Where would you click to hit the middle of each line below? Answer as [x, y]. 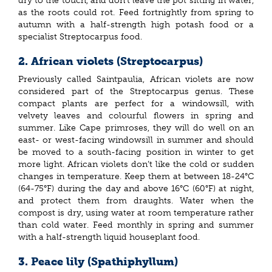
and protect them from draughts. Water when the [136, 201]
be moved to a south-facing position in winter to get [136, 152]
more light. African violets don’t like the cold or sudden [136, 165]
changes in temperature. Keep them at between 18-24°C [136, 177]
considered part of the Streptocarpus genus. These [136, 92]
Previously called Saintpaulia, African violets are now [136, 80]
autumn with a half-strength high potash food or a [136, 24]
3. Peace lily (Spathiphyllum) [98, 262]
